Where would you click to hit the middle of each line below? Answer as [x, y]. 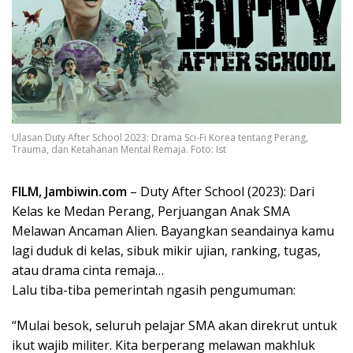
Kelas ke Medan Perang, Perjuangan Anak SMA [151, 212]
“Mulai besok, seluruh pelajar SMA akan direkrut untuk [175, 326]
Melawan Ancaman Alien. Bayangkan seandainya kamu [173, 231]
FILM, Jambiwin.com [69, 192]
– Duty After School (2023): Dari [221, 192]
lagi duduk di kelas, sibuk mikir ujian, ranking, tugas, [166, 251]
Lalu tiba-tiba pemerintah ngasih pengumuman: [154, 290]
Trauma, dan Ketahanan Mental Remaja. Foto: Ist [119, 150]
